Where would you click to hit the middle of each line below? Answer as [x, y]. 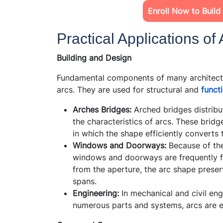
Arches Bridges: [102, 109]
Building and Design [94, 57]
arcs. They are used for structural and [129, 89]
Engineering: [97, 193]
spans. [85, 181]
